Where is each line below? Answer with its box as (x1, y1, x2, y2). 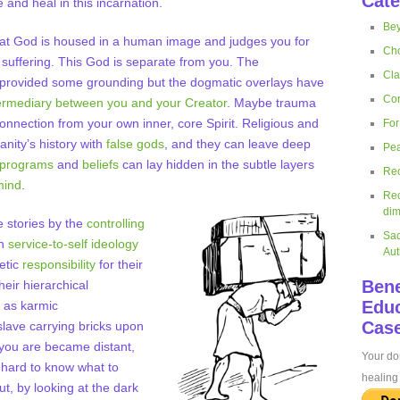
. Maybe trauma (227, 96, 316, 110)
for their (96, 257, 143, 271)
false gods (106, 137, 164, 151)
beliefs (82, 157, 119, 171)
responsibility (22, 257, 96, 271)
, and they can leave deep (164, 137, 311, 151)
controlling (87, 216, 145, 230)
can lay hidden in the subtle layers (119, 157, 314, 171)
